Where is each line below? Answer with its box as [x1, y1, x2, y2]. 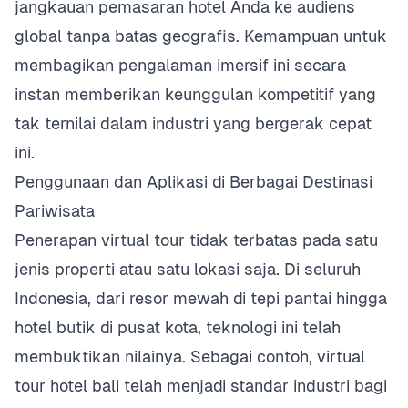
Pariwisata [15, 201, 95, 220]
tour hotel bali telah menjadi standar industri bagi [15, 376, 387, 395]
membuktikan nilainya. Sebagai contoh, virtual [15, 347, 365, 366]
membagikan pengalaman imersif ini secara [15, 56, 346, 75]
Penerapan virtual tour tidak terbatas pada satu [15, 230, 378, 250]
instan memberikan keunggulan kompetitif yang [15, 85, 376, 104]
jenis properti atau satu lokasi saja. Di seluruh [15, 260, 361, 279]
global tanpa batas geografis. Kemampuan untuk [15, 26, 387, 46]
